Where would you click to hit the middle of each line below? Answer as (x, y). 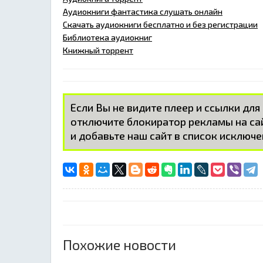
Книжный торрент (98, 50)
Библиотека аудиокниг (107, 37)
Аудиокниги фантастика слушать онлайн (143, 11)
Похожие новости (119, 244)
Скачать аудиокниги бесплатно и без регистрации (160, 24)
